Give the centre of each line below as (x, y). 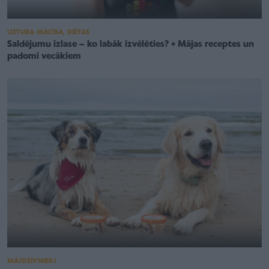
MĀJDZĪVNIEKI (32, 261)
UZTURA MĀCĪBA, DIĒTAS (49, 32)
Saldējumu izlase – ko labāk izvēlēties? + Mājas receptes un (131, 44)
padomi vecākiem (44, 56)
